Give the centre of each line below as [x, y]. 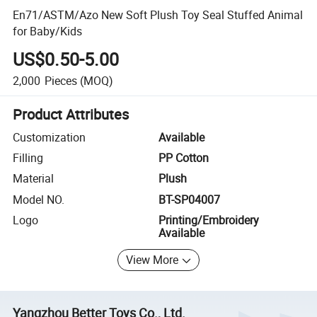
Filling [28, 158]
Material [34, 179]
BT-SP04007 [189, 199]
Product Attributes [71, 114]
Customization [50, 137]
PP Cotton [184, 158]
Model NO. [39, 199]
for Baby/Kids [48, 31]
